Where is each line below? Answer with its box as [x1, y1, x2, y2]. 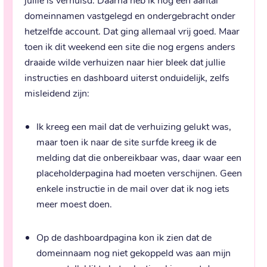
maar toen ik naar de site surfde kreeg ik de [36, 135, 216, 148]
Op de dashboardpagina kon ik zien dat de [36, 230, 212, 243]
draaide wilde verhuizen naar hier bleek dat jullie [24, 55, 225, 68]
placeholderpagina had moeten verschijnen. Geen [36, 166, 242, 179]
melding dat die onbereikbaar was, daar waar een [36, 150, 241, 163]
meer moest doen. [36, 197, 112, 210]
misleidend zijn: [24, 86, 89, 99]
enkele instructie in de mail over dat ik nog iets [36, 181, 229, 194]
